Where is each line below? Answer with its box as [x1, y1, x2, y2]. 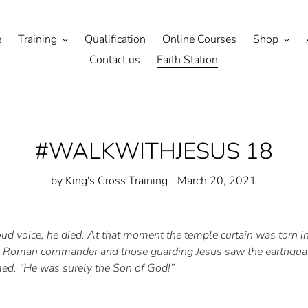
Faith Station [157, 52, 218, 67]
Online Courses [162, 32, 236, 47]
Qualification [84, 32, 146, 47]
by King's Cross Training [51, 173, 168, 188]
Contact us [89, 52, 140, 67]
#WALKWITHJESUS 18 [34, 136, 273, 167]
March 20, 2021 [177, 173, 257, 188]
